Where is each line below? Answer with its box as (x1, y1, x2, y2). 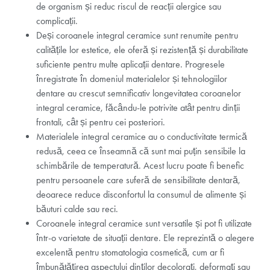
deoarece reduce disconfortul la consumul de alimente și (36, 188, 246, 200)
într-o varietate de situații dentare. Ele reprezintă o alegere (36, 231, 254, 243)
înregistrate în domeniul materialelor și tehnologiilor (36, 72, 227, 84)
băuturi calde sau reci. (36, 202, 118, 215)
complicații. (36, 14, 78, 27)
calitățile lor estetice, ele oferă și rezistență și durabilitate (36, 43, 248, 55)
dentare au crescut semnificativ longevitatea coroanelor (36, 87, 241, 99)
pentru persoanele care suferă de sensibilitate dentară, (36, 174, 240, 186)
